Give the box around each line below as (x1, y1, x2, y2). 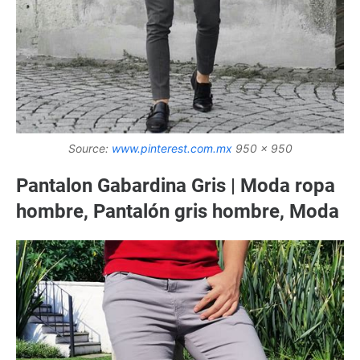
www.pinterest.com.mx (111, 141, 232, 155)
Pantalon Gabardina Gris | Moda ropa (16, 174, 335, 197)
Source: (67, 141, 112, 155)
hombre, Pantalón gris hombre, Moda (16, 199, 339, 223)
